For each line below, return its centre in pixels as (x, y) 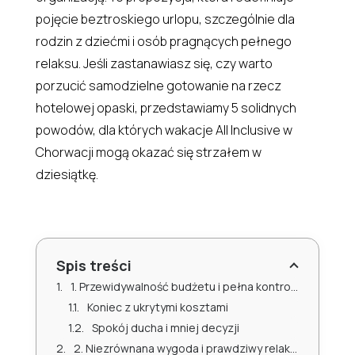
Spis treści (94, 265)
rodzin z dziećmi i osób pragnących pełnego (163, 41)
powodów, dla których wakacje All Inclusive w (164, 130)
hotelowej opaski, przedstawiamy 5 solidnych (166, 107)
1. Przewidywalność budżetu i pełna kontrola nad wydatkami (180, 286)
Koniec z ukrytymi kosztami (157, 307)
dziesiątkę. (67, 174)
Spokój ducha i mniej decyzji (165, 327)
